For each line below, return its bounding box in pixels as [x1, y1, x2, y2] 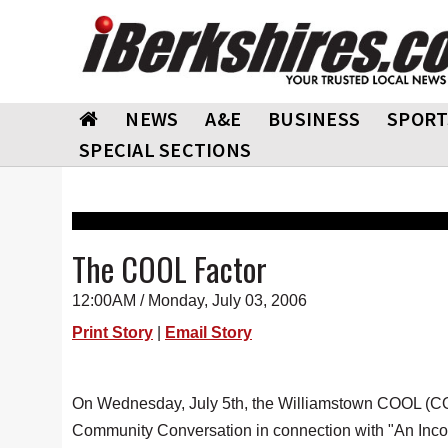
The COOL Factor [72, 245, 267, 292]
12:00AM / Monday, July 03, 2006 [72, 292, 307, 309]
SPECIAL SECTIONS [79, 137, 251, 162]
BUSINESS [268, 106, 360, 131]
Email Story [165, 324, 252, 341]
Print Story [72, 324, 153, 341]
